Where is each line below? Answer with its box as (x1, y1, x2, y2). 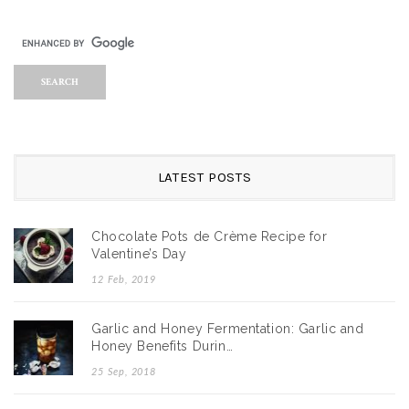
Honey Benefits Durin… (91, 339, 234, 354)
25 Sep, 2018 (91, 367, 156, 378)
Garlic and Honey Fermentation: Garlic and (91, 321, 364, 337)
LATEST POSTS (157, 169, 252, 186)
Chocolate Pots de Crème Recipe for (91, 229, 328, 245)
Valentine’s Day (91, 246, 187, 262)
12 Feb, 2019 (91, 275, 156, 286)
